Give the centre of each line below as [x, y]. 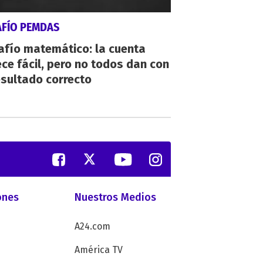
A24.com [93, 227]
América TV [99, 250]
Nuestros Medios [116, 198]
